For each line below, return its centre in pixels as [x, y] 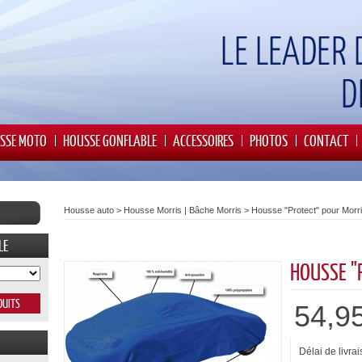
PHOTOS [269, 140]
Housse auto [89, 210]
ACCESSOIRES [203, 140]
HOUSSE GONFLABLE [110, 140]
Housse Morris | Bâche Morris [183, 210]
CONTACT [326, 140]
